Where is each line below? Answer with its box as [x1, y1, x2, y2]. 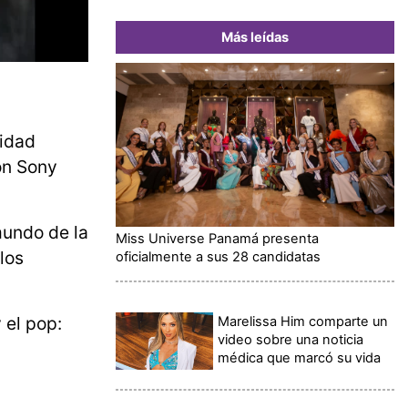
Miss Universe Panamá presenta [116, 229, 319, 247]
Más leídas [221, 28, 289, 46]
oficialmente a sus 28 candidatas [116, 248, 321, 265]
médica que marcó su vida [218, 349, 382, 366]
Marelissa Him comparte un [218, 312, 389, 330]
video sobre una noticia [218, 331, 364, 348]
